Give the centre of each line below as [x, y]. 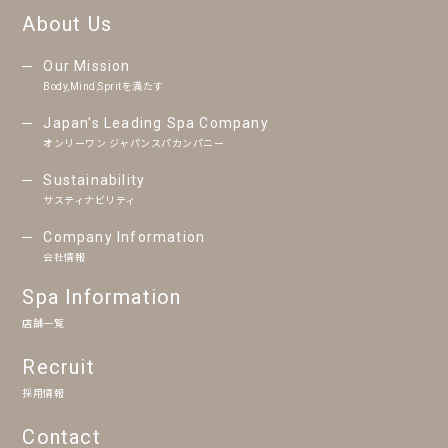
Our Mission [87, 65]
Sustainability [94, 179]
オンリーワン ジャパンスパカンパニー [134, 143]
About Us [67, 23]
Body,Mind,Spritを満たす [103, 86]
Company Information [124, 236]
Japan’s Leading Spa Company [156, 122]
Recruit [58, 366]
